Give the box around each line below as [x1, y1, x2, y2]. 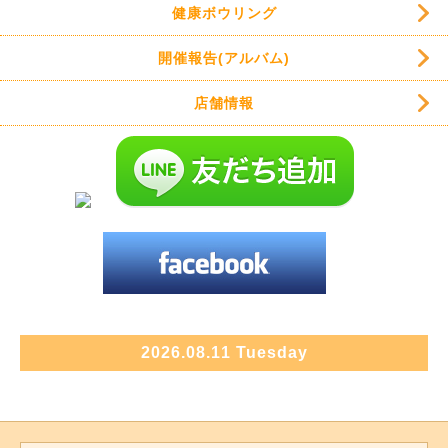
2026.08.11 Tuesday [140, 344, 308, 362]
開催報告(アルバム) [158, 50, 290, 67]
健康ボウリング [171, 5, 277, 22]
